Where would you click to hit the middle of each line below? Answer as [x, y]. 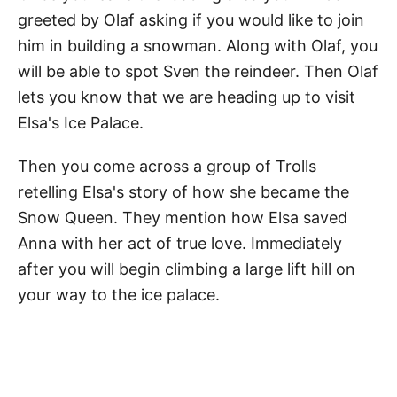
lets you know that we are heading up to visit [187, 97]
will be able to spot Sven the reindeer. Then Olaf [198, 71]
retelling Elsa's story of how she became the [183, 192]
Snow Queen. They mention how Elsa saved [183, 218]
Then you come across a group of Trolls [167, 166]
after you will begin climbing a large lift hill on [187, 269]
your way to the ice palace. [119, 295]
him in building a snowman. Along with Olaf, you [198, 46]
